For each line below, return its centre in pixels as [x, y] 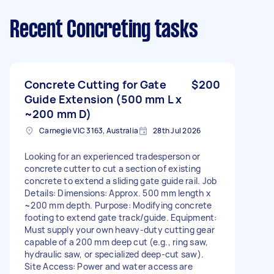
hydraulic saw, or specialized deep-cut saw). [114, 254]
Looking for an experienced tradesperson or [113, 156]
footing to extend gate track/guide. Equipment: [121, 217]
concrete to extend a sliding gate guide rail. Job [121, 180]
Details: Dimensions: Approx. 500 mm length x [118, 193]
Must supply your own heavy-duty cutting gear [120, 229]
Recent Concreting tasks [104, 30]
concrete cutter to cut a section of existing [113, 168]
